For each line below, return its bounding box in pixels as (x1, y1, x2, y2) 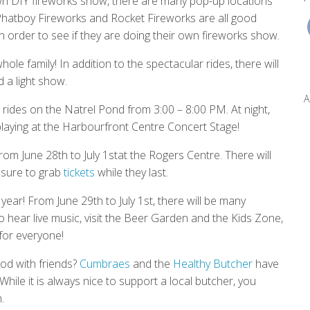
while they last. (95, 164, 168, 180)
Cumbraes (77, 255, 130, 271)
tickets (64, 164, 95, 180)
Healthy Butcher (170, 255, 253, 271)
